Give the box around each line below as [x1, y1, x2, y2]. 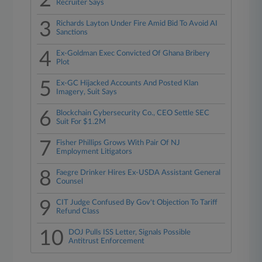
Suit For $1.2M [56, 118, 106, 126]
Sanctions [56, 29, 88, 36]
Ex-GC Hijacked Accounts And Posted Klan [56, 80, 199, 87]
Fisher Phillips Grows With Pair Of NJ [56, 139, 181, 147]
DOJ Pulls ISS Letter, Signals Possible [68, 229, 191, 236]
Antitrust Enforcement [68, 237, 145, 245]
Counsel [56, 178, 84, 185]
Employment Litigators [56, 148, 133, 156]
